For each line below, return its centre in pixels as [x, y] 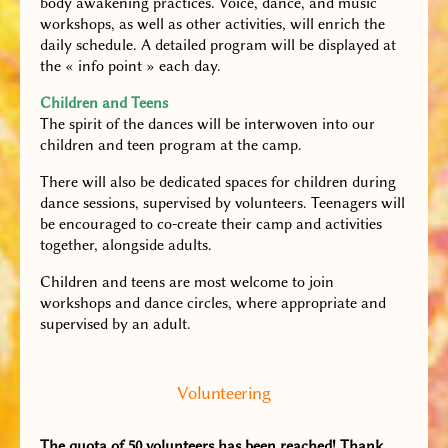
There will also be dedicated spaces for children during [218, 182]
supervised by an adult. [115, 324]
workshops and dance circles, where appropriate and [213, 303]
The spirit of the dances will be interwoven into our [207, 124]
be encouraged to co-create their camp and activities [211, 224]
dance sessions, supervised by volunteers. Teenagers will [222, 203]
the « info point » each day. [130, 66]
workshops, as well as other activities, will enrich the [212, 24]
